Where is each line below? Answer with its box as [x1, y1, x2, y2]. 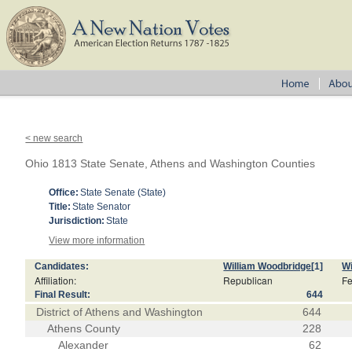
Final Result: [35, 289, 91, 300]
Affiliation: [35, 273, 77, 287]
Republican [223, 273, 273, 287]
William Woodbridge [223, 261, 312, 272]
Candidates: [35, 261, 90, 272]
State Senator [72, 201, 131, 212]
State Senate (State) [80, 187, 167, 198]
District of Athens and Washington [36, 306, 203, 318]
